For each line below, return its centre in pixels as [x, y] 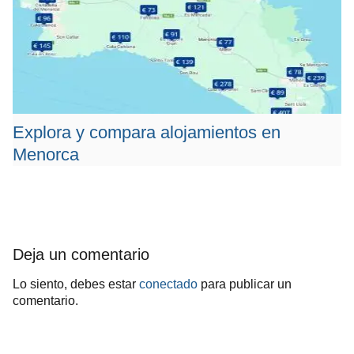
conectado [168, 284]
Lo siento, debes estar [76, 284]
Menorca [46, 154]
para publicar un [245, 284]
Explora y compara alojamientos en [147, 132]
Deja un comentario [81, 255]
